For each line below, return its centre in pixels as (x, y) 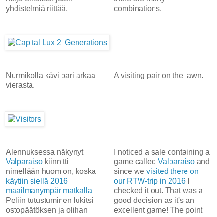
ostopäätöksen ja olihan (47, 210)
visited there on (172, 171)
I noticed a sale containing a (162, 152)
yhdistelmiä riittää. (38, 8)
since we (130, 171)
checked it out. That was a (158, 190)
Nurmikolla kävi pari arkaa (51, 75)
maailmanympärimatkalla (49, 190)
